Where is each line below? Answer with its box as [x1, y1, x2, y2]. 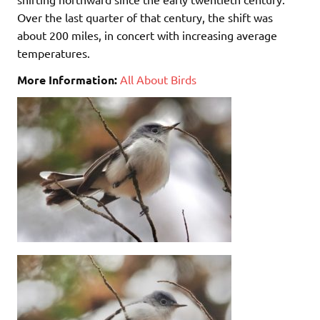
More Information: [17, 71, 117, 87]
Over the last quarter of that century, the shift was [17, 9, 273, 24]
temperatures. [17, 45, 90, 60]
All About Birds [120, 71, 196, 86]
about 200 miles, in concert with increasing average [17, 27, 277, 42]
